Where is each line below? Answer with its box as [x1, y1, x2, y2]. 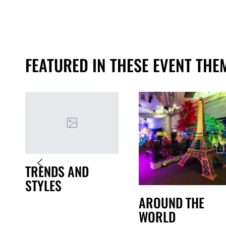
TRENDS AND [25, 161, 89, 181]
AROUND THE [139, 193, 204, 212]
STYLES [25, 176, 62, 195]
